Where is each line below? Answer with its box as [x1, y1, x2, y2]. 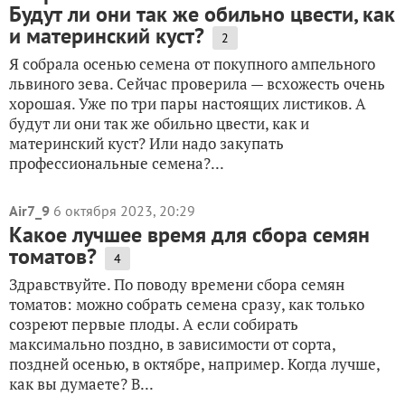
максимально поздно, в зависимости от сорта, [9, 334, 335, 354]
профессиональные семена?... [9, 153, 224, 174]
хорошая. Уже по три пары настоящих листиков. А [9, 93, 366, 114]
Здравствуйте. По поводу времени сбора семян [9, 274, 344, 295]
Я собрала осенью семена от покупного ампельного [9, 53, 375, 74]
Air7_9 [9, 202, 50, 220]
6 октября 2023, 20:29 [53, 202, 195, 220]
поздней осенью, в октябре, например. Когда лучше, [9, 353, 380, 374]
